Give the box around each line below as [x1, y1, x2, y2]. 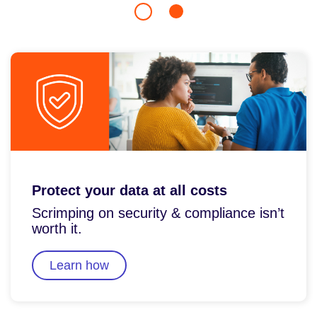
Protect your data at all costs [32, 183, 227, 199]
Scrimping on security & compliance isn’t [32, 205, 284, 221]
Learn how [50, 258, 109, 273]
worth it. [32, 221, 82, 237]
